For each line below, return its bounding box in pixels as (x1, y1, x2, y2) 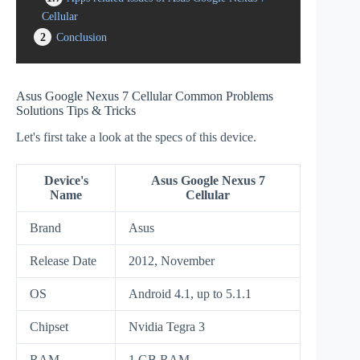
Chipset (30, 319, 68, 333)
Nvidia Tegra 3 (129, 319, 205, 333)
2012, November (129, 253, 215, 268)
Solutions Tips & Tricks (16, 104, 136, 117)
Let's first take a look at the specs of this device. (16, 129, 256, 144)
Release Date (30, 253, 96, 268)
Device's (43, 173, 88, 187)
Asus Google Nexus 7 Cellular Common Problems (16, 89, 273, 103)
